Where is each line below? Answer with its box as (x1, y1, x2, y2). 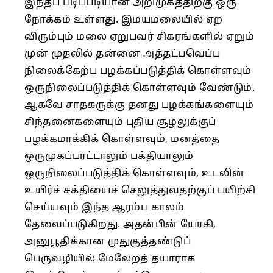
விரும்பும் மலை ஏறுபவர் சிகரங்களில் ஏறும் (24, 30, 254, 43)
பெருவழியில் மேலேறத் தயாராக (24, 252, 195, 265)
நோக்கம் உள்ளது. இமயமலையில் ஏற (24, 13, 223, 26)
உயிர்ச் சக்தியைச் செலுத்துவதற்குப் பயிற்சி (24, 184, 256, 197)
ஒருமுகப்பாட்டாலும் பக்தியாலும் (24, 150, 194, 163)
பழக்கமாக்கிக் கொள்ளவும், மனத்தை (24, 133, 219, 146)
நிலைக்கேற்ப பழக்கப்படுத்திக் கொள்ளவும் (24, 65, 252, 77)
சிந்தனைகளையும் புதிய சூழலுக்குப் (24, 116, 216, 129)
